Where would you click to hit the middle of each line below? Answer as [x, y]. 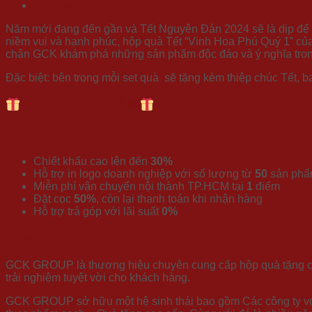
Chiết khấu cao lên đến [92, 161]
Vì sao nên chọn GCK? [78, 238]
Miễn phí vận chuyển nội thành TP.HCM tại [140, 186]
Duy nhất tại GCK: [53, 134]
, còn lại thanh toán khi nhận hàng [179, 198]
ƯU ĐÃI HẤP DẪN [80, 105]
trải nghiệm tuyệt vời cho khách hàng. [98, 278]
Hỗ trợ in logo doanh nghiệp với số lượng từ [144, 173]
